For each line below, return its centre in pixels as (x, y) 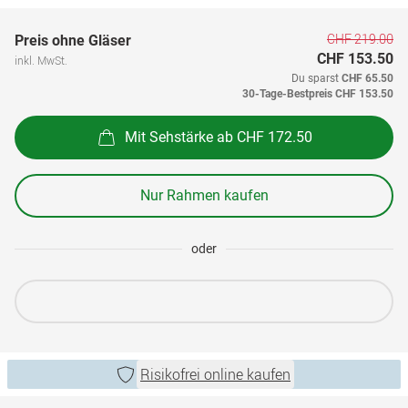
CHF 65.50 (367, 78)
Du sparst (316, 78)
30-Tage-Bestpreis (287, 94)
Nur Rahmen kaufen (204, 195)
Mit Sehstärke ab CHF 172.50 (219, 137)
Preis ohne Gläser (73, 41)
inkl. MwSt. (41, 60)
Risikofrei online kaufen (215, 374)
